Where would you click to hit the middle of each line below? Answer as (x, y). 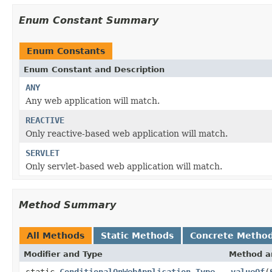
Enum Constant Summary (89, 20)
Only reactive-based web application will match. (127, 133)
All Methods (56, 235)
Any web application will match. (93, 100)
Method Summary (67, 205)
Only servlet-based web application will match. (124, 166)
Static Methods (137, 235)
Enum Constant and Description (94, 69)
